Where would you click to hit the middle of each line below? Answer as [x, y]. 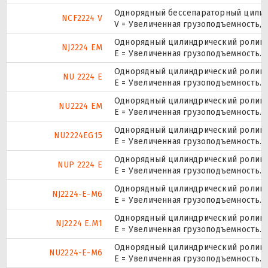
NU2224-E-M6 [75, 252]
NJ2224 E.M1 [79, 223]
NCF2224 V [82, 18]
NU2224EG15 [78, 135]
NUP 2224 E [80, 165]
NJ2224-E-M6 [77, 194]
